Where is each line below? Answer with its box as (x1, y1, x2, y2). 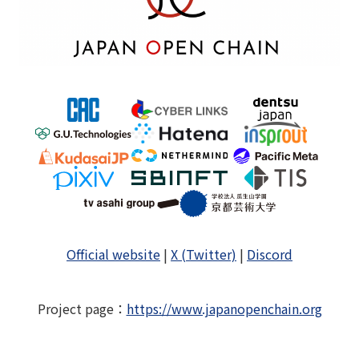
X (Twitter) (171, 244, 236, 264)
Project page (37, 298, 114, 318)
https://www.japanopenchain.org (126, 298, 322, 318)
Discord (247, 244, 292, 264)
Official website (67, 244, 160, 264)
